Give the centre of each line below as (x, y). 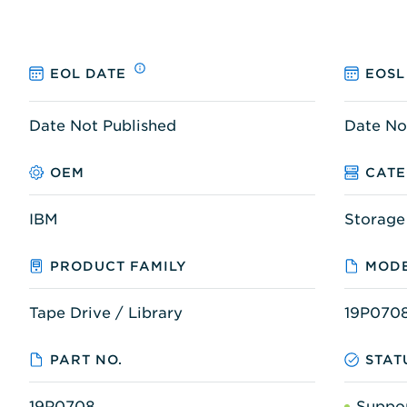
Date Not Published (103, 125)
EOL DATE (89, 74)
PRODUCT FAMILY (119, 266)
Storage (375, 219)
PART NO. (87, 359)
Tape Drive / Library (106, 313)
